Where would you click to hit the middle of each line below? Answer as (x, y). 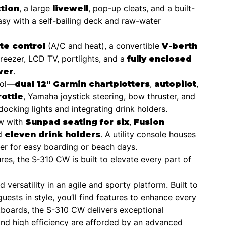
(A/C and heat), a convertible (104, 46)
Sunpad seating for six (77, 122)
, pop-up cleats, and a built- (142, 8)
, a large (36, 8)
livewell (70, 8)
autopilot (175, 84)
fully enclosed (159, 59)
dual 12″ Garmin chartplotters (82, 84)
